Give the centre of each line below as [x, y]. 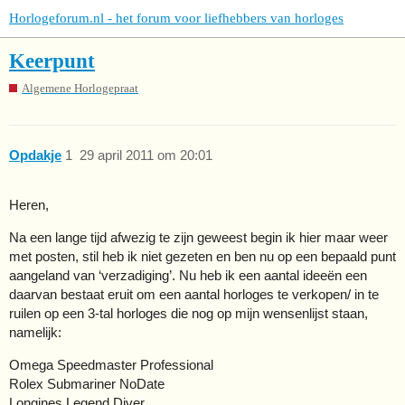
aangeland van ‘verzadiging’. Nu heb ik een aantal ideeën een [188, 276]
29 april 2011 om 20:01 [146, 155]
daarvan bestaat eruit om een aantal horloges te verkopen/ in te [194, 295]
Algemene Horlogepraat [80, 88]
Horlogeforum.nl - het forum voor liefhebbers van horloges [176, 18]
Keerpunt [52, 61]
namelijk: [35, 333]
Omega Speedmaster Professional [111, 365]
